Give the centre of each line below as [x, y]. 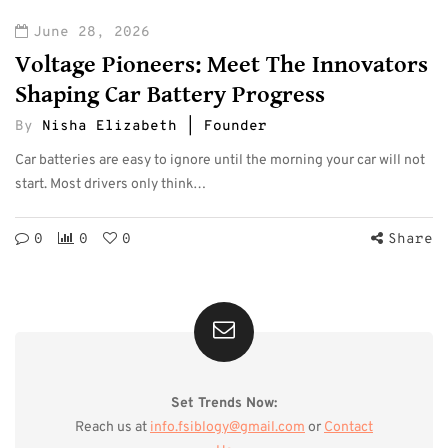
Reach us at [112, 427]
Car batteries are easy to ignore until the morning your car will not [220, 160]
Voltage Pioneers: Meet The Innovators [221, 64]
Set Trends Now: [224, 403]
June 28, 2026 [91, 32]
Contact [348, 427]
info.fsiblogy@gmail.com [227, 427]
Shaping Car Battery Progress [170, 94]
